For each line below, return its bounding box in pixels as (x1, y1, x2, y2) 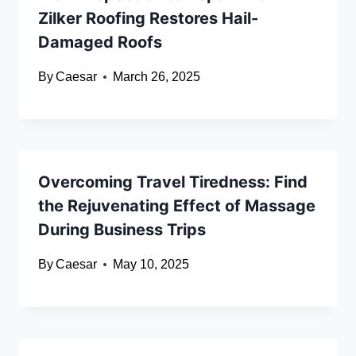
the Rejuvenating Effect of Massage (38, 196, 315, 216)
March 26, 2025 (113, 70, 201, 84)
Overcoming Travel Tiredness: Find (38, 172, 308, 192)
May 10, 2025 (113, 257, 190, 272)
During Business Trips (38, 220, 206, 240)
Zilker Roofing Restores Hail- (38, 9, 258, 29)
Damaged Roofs (38, 33, 162, 52)
